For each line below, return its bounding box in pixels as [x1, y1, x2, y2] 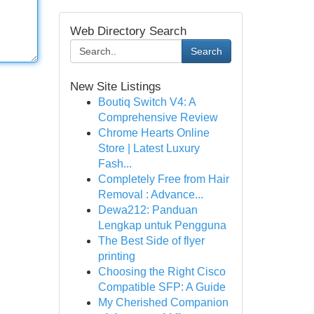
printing [97, 250, 135, 262]
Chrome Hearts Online [97, 127, 210, 139]
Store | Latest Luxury [97, 142, 200, 154]
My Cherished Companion [97, 296, 228, 308]
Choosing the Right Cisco [97, 266, 226, 278]
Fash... [97, 158, 132, 170]
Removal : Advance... [97, 189, 203, 200]
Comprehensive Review [97, 111, 218, 123]
